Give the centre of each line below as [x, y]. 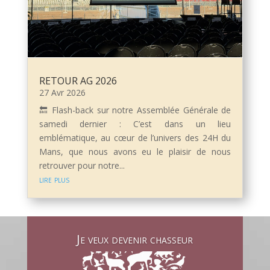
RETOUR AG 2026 [78, 80]
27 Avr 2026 [62, 92]
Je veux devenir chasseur [135, 239]
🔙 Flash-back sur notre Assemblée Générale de [135, 110]
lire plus [54, 179]
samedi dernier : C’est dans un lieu [135, 124]
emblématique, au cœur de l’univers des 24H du [135, 137]
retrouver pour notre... [82, 165]
